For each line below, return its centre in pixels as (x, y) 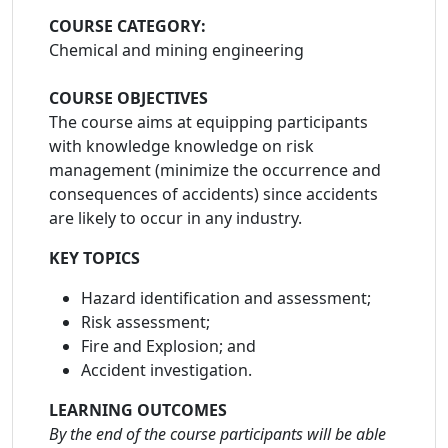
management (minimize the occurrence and (215, 170)
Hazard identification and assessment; (226, 298)
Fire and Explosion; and (168, 346)
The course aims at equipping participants (208, 122)
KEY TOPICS (94, 258)
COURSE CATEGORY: (127, 26)
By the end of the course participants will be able (217, 434)
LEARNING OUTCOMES (138, 410)
